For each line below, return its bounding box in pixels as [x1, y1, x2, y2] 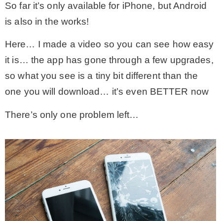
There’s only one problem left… [5, 109, 139, 120]
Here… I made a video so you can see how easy [5, 39, 214, 50]
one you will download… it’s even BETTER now [5, 86, 209, 97]
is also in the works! [5, 16, 89, 27]
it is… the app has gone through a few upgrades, [5, 55, 214, 66]
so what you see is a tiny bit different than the [5, 71, 198, 81]
